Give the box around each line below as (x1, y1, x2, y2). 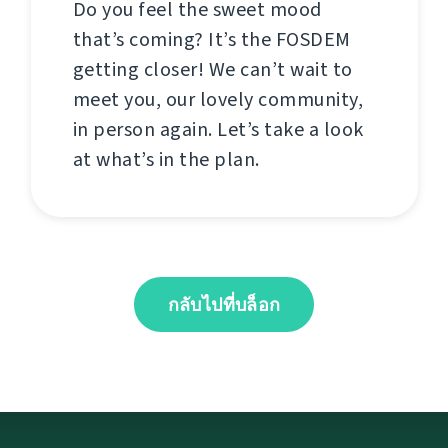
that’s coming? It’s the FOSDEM (72, 26, 351, 53)
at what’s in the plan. (72, 146, 260, 173)
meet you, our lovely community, (72, 86, 363, 113)
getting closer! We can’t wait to (72, 56, 353, 83)
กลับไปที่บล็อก (167, 293, 281, 317)
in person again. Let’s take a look (72, 116, 364, 143)
